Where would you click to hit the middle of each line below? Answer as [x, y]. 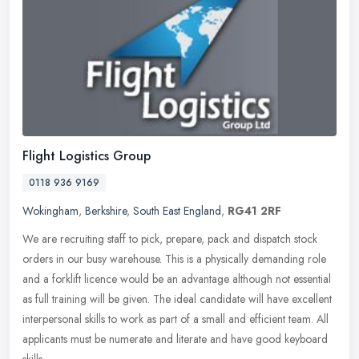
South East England [177, 211]
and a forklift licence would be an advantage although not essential [177, 279]
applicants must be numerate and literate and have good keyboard [175, 339]
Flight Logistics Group [87, 156]
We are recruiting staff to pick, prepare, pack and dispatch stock [170, 239]
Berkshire [106, 211]
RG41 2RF [254, 211]
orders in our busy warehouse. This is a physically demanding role [174, 259]
